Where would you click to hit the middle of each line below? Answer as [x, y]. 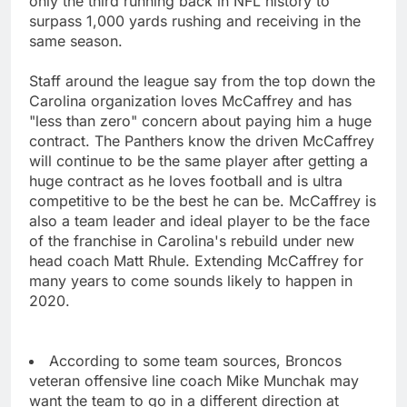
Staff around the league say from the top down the [202, 81]
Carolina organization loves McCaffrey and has [190, 101]
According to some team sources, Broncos [195, 361]
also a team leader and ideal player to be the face [199, 221]
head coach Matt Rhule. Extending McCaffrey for [196, 261]
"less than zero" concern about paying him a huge [200, 121]
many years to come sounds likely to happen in [191, 281]
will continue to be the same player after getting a [199, 161]
